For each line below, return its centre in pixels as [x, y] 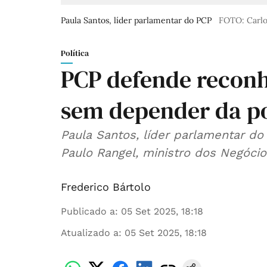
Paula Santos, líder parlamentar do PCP [136, 21]
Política [75, 53]
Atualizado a [90, 233]
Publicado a [88, 212]
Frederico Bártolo [106, 187]
